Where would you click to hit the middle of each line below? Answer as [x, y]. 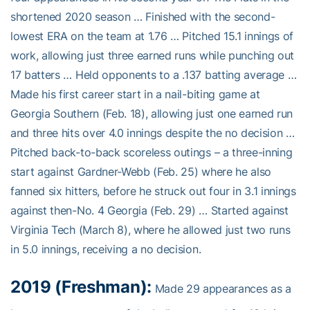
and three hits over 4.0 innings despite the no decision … [153, 133]
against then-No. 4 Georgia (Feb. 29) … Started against [149, 210]
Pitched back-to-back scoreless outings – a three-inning [152, 152]
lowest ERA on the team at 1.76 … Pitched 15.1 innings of [152, 36]
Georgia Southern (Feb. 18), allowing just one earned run [152, 113]
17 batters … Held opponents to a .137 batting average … [154, 74]
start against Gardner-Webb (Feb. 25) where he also [141, 171]
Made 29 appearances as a [221, 288]
